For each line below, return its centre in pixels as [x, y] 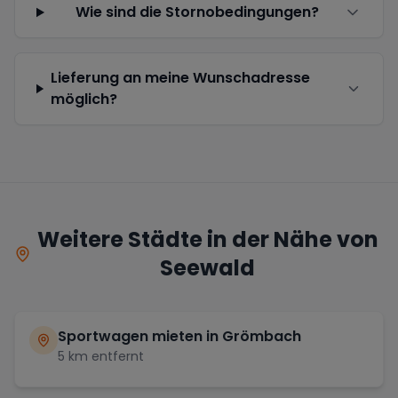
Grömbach [262, 336]
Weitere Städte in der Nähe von [207, 239]
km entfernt [104, 356]
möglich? [84, 99]
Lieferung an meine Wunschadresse [180, 77]
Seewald [208, 267]
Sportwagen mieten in [140, 336]
